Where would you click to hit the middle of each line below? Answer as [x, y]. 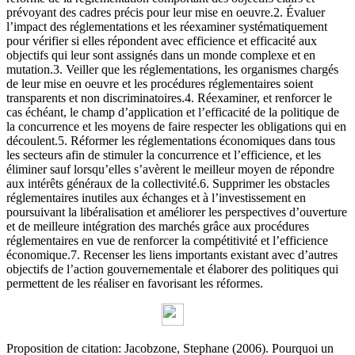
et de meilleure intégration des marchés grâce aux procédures [158, 227]
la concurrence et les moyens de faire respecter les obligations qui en [176, 127]
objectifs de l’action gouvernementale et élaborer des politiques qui [172, 269]
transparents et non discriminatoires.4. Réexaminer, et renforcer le [169, 98]
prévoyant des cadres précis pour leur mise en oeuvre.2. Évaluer [166, 13]
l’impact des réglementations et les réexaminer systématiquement [167, 27]
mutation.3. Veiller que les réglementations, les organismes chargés [172, 70]
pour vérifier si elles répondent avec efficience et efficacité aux [162, 41]
